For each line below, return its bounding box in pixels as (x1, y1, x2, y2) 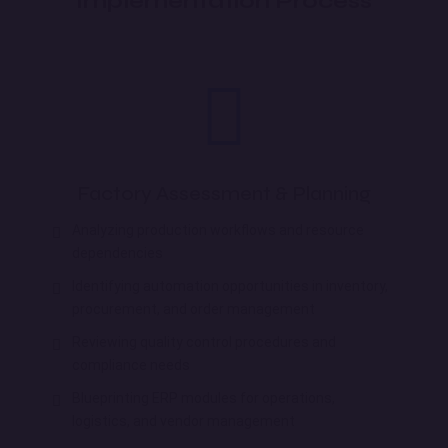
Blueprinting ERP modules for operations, (72, 389, 335, 406)
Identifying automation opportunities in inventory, (72, 277, 388, 294)
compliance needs (72, 356, 190, 373)
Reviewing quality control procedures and (72, 333, 336, 350)
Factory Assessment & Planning (77, 180, 371, 206)
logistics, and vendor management (72, 412, 295, 429)
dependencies (72, 244, 163, 261)
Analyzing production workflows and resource (72, 221, 364, 238)
